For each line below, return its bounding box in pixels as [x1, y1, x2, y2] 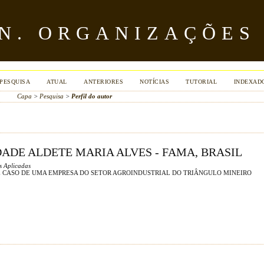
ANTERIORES [84, 78, 124, 85]
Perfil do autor [71, 93, 113, 100]
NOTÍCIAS [140, 78, 170, 85]
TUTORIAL [186, 78, 217, 85]
